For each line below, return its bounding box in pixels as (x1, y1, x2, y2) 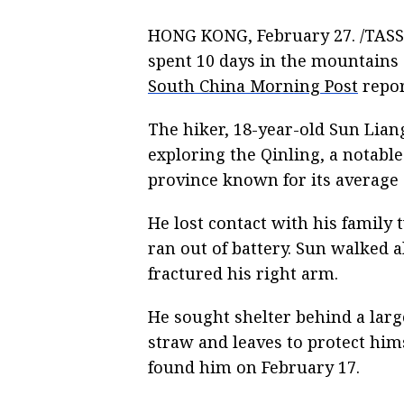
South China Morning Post (148, 74, 358, 96)
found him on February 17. (148, 355, 360, 378)
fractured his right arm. (148, 262, 338, 284)
